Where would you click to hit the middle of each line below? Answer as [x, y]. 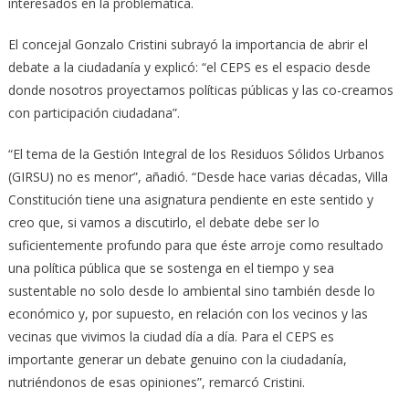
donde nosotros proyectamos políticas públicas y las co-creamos [200, 90]
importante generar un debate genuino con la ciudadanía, [177, 360]
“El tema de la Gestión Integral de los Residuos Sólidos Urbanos [196, 154]
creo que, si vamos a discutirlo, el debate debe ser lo [163, 223]
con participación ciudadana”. [94, 113]
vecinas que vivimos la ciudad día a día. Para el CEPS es [171, 337]
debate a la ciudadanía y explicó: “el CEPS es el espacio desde [189, 68]
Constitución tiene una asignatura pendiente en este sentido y [190, 200]
